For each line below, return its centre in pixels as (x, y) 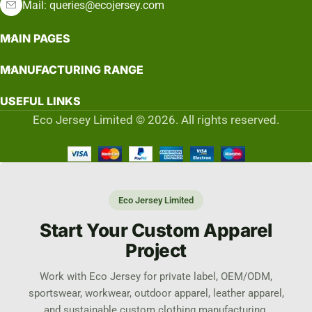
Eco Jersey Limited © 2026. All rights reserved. (156, 120)
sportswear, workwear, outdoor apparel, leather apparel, (156, 294)
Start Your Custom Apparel (156, 231)
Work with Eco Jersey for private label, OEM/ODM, (156, 277)
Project (156, 251)
